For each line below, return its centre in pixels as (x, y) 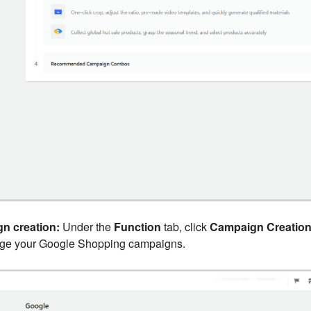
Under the (86, 226)
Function (137, 226)
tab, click (185, 226)
